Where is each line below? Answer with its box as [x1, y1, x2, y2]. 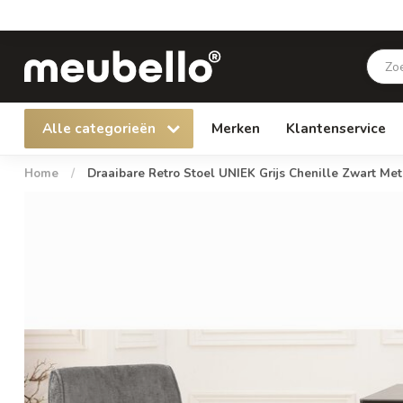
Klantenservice [286, 119, 386, 138]
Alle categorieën [42, 119, 159, 138]
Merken [211, 119, 260, 138]
